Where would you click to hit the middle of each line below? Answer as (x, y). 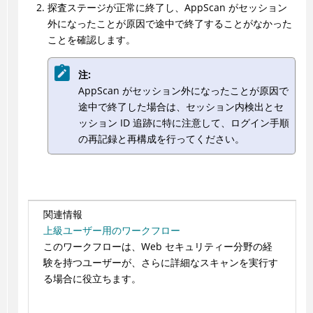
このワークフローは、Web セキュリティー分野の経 (158, 247)
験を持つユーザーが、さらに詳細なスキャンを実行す (160, 263)
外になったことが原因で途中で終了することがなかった (169, 24)
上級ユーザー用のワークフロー (111, 231)
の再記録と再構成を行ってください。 (161, 138)
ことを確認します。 (91, 40)
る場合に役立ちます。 (92, 279)
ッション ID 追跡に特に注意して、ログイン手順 (183, 122)
